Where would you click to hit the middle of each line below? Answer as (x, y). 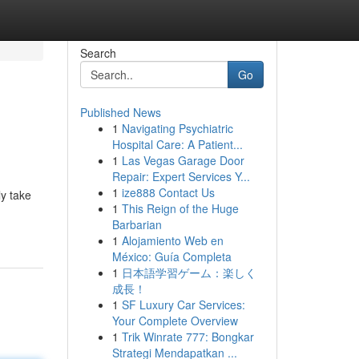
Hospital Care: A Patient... (177, 144)
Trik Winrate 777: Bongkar (188, 337)
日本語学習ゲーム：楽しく (189, 272)
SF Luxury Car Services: (183, 305)
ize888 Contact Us (168, 192)
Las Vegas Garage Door (183, 160)
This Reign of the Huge (180, 208)
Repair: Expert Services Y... (181, 176)
